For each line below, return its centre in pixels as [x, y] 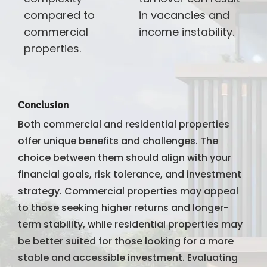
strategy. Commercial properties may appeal [128, 191]
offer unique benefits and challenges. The [118, 141]
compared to [59, 15]
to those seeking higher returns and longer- [123, 207]
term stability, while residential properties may [130, 224]
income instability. [187, 32]
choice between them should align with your [125, 157]
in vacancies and [184, 15]
